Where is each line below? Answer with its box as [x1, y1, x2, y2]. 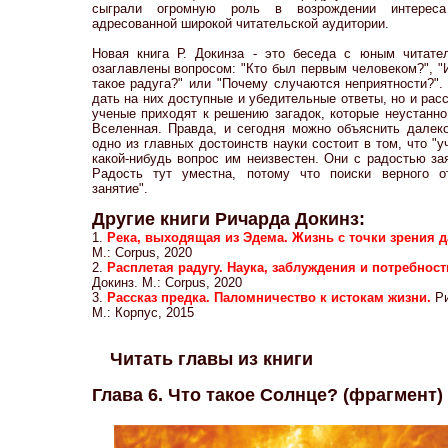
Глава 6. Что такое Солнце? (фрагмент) [91, 384, 443, 405]
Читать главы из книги [110, 348, 314, 369]
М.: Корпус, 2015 [91, 305, 194, 321]
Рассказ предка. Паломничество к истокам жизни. [106, 290, 435, 306]
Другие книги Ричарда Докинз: [91, 209, 365, 230]
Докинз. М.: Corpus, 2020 [91, 275, 242, 291]
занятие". [91, 181, 148, 196]
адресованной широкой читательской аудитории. [91, 16, 389, 31]
